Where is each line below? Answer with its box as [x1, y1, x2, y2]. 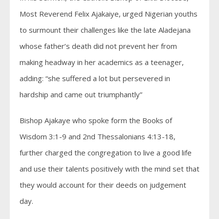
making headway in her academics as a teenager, [20, 57, 184, 67]
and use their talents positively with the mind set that [20, 163, 199, 174]
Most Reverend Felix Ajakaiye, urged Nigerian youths [20, 8, 197, 19]
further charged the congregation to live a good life [20, 147, 192, 157]
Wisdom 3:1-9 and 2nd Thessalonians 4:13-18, [20, 131, 175, 141]
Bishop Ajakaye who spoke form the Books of [20, 115, 172, 125]
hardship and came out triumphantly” [20, 89, 142, 99]
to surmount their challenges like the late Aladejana [20, 24, 191, 35]
